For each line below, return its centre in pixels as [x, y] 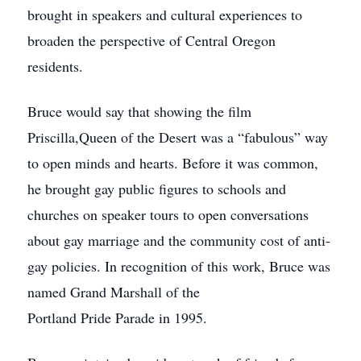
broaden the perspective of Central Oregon [151, 40]
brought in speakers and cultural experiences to [165, 15]
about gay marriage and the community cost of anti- [179, 240]
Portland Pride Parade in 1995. [117, 317]
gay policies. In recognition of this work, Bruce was [179, 266]
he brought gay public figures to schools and [157, 189]
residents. [55, 66]
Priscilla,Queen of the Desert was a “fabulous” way [178, 137]
